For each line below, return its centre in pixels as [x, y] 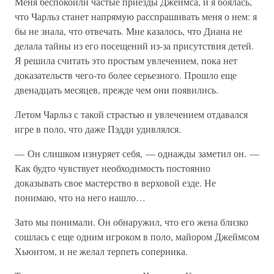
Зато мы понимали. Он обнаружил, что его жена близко [131, 222]
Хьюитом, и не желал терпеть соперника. [101, 251]
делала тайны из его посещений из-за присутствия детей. [134, 46]
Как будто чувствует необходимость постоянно [113, 168]
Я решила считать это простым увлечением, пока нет [126, 60]
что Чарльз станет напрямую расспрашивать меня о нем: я [136, 16]
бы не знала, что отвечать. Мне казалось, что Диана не [128, 31]
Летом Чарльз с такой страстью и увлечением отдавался [131, 114]
